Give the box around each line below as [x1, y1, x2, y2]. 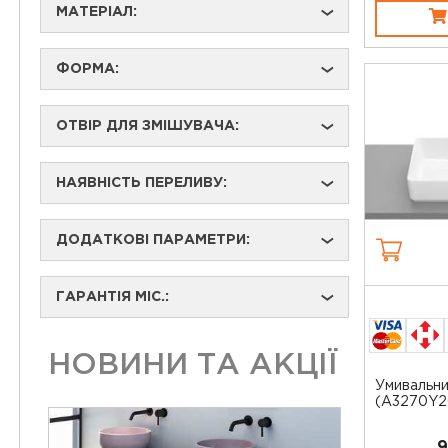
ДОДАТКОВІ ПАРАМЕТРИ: [56, 234, 250, 246]
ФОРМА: [56, 63, 119, 75]
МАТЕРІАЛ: [56, 6, 137, 18]
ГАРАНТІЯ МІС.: [56, 291, 169, 303]
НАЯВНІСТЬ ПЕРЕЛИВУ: [56, 177, 227, 189]
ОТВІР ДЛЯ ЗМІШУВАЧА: [56, 120, 239, 132]
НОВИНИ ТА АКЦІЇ [47, 352, 338, 379]
